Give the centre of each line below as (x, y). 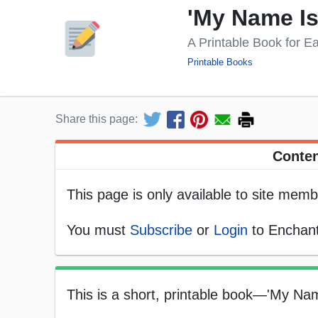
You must (98, 230)
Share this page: (97, 119)
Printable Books (220, 62)
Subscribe (161, 230)
